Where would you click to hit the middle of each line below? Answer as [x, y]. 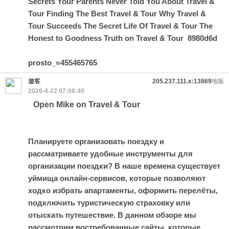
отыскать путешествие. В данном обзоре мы [112, 215]
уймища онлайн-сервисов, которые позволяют [117, 178]
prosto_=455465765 [63, 63]
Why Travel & [182, 14]
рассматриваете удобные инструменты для [110, 154]
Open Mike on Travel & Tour [87, 105]
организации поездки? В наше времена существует [124, 166]
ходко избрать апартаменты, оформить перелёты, [123, 190]
